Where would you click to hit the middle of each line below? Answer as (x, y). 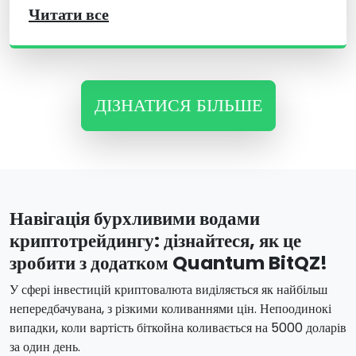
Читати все (69, 15)
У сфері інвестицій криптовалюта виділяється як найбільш (168, 290)
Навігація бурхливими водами (135, 219)
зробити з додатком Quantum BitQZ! (168, 263)
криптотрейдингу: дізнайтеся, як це (155, 241)
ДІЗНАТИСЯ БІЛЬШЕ (178, 106)
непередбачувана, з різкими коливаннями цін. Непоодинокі (170, 309)
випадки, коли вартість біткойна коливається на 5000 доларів (178, 328)
